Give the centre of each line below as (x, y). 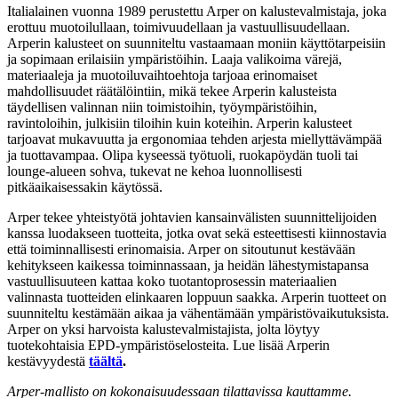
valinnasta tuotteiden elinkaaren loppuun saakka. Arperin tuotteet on (197, 297)
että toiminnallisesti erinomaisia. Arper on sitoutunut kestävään (181, 249)
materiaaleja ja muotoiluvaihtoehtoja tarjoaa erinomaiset (162, 75)
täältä (106, 361)
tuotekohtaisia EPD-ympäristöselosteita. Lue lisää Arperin (168, 345)
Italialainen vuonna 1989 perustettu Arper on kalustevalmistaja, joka (197, 11)
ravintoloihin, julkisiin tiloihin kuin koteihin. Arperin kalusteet (179, 123)
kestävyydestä (48, 361)
